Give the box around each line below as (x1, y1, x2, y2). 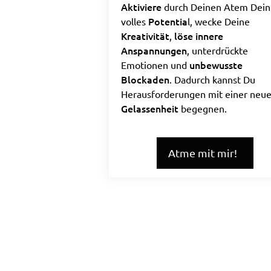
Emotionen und (120, 59, 189, 71)
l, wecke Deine (187, 15, 250, 27)
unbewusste (189, 58, 243, 71)
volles (120, 15, 148, 27)
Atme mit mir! (168, 146, 237, 159)
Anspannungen (120, 44, 187, 57)
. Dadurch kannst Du (169, 73, 255, 85)
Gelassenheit (120, 102, 178, 115)
